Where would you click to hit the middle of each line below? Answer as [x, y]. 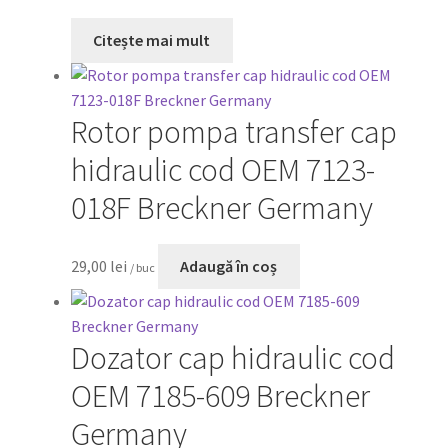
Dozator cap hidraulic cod [232, 357]
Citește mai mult [152, 39]
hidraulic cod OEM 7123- [222, 169]
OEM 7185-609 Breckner [220, 395]
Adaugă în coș [229, 265]
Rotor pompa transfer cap [233, 131]
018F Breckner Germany [221, 207]
